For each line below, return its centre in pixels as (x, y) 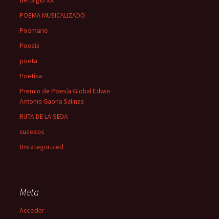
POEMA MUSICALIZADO (52, 15)
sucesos (32, 132)
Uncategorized (41, 147)
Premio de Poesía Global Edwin (65, 91)
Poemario (34, 31)
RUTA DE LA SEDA (44, 117)
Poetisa (31, 76)
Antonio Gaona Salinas (52, 101)
